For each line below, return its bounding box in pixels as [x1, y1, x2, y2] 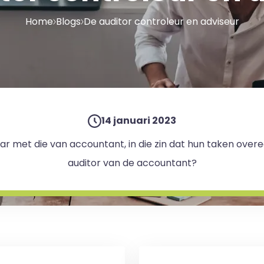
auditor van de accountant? [67, 156, 197, 170]
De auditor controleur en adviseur [83, 14, 239, 28]
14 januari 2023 [101, 114, 176, 127]
